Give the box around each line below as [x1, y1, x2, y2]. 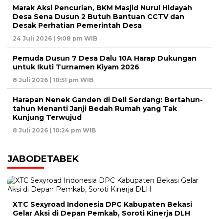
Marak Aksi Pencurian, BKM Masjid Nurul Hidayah [13, 3, 192, 12]
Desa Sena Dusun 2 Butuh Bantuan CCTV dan [13, 12, 184, 21]
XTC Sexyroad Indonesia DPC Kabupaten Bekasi [13, 199, 192, 209]
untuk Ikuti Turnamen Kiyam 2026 [13, 62, 139, 71]
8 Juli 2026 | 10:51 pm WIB [13, 76, 93, 84]
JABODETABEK [7, 153, 79, 164]
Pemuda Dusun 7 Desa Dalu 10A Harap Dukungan [13, 53, 197, 63]
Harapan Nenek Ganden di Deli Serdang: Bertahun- [13, 95, 203, 104]
